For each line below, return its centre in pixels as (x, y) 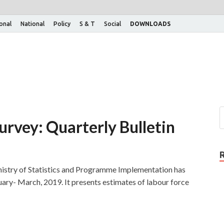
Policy (62, 23)
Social (112, 23)
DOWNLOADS (150, 23)
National (32, 23)
